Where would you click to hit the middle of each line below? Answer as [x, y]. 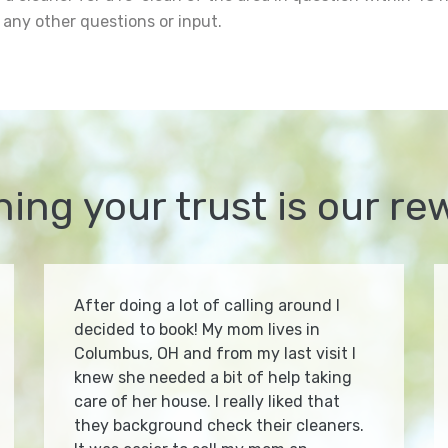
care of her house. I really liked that [207, 402]
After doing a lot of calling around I [207, 306]
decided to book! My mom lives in [197, 330]
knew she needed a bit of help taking [213, 378]
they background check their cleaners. [219, 426]
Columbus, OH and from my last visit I [215, 354]
